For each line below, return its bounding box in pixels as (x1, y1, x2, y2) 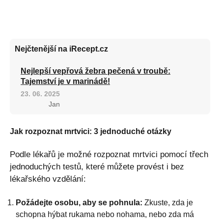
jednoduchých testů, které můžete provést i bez (10, 162, 184, 171)
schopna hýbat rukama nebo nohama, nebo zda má (16, 210, 194, 219)
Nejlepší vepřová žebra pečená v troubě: (21, 66, 170, 75)
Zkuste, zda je (142, 198, 193, 207)
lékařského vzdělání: (10, 174, 86, 184)
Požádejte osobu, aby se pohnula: (16, 198, 142, 207)
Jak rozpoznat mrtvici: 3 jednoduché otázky (10, 127, 171, 136)
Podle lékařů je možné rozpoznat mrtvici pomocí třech (10, 149, 208, 159)
